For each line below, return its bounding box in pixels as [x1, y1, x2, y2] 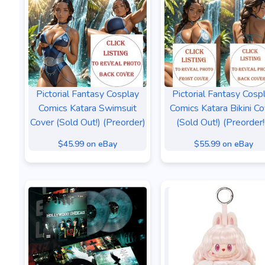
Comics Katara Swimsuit [38, 102, 137, 115]
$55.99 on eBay [194, 138, 253, 150]
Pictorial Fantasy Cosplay [36, 88, 139, 101]
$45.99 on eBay [58, 138, 117, 150]
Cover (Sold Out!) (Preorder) [30, 116, 146, 129]
